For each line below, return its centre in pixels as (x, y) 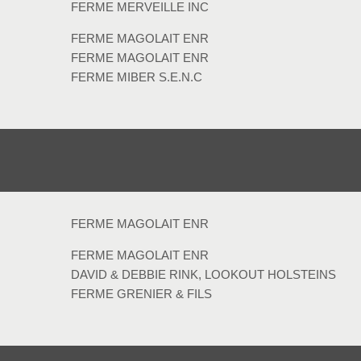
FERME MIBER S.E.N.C (136, 77)
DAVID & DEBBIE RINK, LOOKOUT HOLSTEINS (203, 274)
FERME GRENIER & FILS (141, 293)
